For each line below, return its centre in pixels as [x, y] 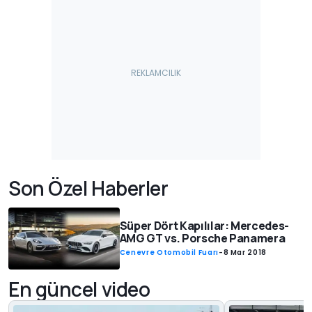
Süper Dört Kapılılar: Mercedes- [204, 225]
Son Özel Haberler [88, 188]
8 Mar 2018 [245, 252]
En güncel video [79, 289]
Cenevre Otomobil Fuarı [169, 252]
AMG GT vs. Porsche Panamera [202, 238]
